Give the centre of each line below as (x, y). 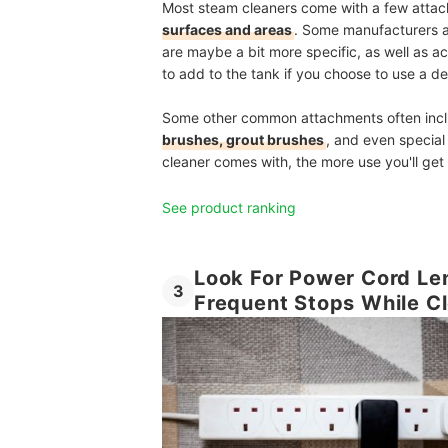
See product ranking (229, 207)
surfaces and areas (227, 29)
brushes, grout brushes (243, 139)
